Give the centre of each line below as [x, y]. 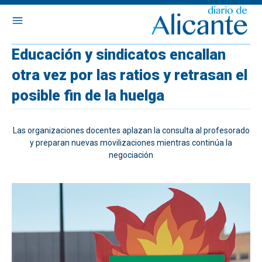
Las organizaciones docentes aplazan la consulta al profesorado [131, 130]
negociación [131, 155]
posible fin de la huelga [88, 96]
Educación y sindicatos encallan [119, 55]
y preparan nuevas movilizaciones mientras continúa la [131, 143]
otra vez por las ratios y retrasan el [130, 75]
